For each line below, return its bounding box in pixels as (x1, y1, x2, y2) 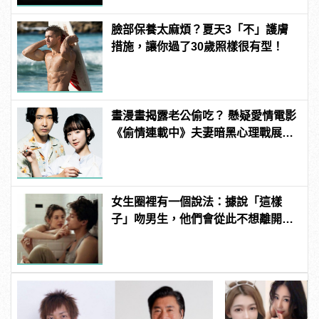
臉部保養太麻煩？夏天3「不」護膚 (111, 23, 289, 36)
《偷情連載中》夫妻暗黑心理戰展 (111, 126, 283, 139)
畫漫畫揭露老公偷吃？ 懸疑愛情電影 (111, 109, 297, 122)
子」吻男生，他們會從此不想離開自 (111, 212, 294, 225)
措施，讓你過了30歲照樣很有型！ (111, 40, 284, 53)
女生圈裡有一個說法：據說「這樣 (111, 195, 283, 208)
